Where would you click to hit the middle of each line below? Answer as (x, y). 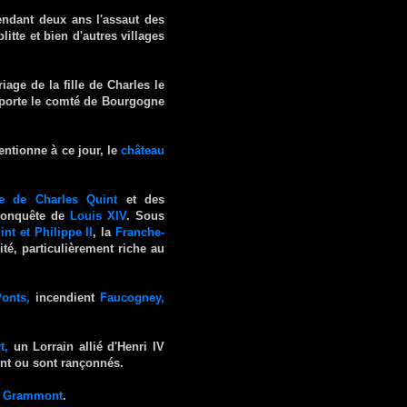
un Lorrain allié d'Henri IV (87, 346)
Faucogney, (133, 297)
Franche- (140, 232)
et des (141, 199)
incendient (65, 297)
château (143, 150)
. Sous (146, 215)
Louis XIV (99, 215)
